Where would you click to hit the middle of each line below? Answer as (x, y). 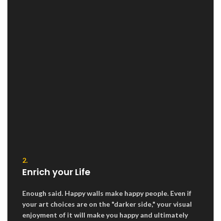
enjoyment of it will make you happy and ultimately (105, 215)
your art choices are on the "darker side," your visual (107, 204)
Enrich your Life (56, 172)
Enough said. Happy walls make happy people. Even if (107, 193)
